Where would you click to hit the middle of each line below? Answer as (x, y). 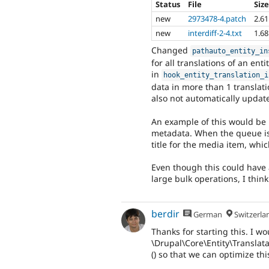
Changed (171, 50)
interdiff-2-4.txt (215, 33)
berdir (165, 213)
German (207, 214)
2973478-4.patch (217, 18)
